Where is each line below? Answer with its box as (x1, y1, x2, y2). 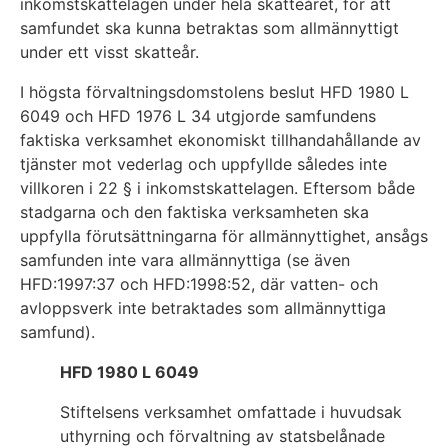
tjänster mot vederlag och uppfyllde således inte (20, 154, 387, 175)
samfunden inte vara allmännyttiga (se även (20, 250, 350, 271)
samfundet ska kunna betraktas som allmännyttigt (20, 18, 399, 39)
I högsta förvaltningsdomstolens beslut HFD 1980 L (20, 82, 409, 103)
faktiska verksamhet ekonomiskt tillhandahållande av (20, 130, 421, 151)
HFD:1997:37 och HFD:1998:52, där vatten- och (20, 274, 378, 295)
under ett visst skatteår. (20, 42, 199, 63)
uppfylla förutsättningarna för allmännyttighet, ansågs (20, 226, 428, 247)
